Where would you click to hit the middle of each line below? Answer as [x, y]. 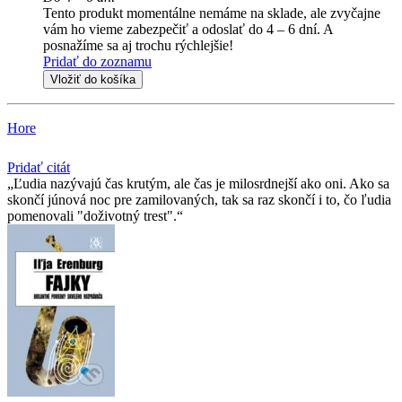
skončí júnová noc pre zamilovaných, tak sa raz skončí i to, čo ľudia [199, 200]
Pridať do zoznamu [97, 62]
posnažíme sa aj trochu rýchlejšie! [138, 46]
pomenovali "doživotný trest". [92, 216]
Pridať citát [39, 168]
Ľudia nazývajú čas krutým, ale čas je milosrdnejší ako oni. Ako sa [201, 184]
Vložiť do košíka [93, 80]
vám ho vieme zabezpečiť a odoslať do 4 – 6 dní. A [188, 30]
